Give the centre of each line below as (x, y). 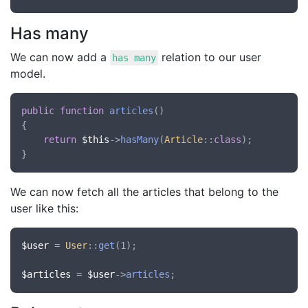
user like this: (44, 208)
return (60, 140)
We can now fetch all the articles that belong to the (144, 192)
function (82, 111)
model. (28, 74)
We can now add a (60, 57)
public (38, 111)
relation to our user (210, 57)
